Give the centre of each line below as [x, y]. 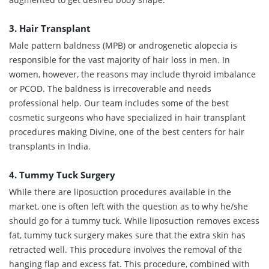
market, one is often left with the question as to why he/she [128, 206]
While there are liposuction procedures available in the [120, 192]
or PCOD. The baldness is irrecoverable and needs [110, 88]
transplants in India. [50, 146]
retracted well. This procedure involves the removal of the [125, 249]
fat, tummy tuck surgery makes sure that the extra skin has [127, 235]
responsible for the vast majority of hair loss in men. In [119, 59]
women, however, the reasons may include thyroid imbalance [132, 74]
